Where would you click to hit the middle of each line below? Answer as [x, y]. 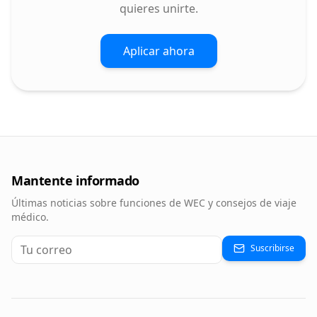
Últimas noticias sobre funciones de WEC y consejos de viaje [154, 203]
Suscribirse [272, 248]
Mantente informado [75, 180]
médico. [30, 217]
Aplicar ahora [158, 51]
